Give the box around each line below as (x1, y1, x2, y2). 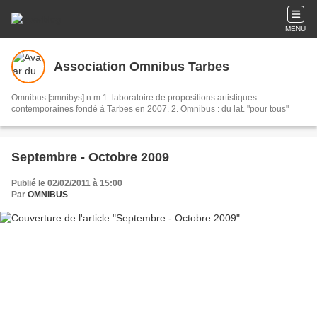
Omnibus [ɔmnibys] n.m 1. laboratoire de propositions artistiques (11, 93, 257, 103)
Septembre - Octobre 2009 (11, 150, 169, 164)
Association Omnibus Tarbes (54, 59, 229, 74)
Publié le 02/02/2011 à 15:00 (11, 178, 122, 188)
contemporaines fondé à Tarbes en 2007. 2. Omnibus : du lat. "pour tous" (11, 104, 289, 114)
